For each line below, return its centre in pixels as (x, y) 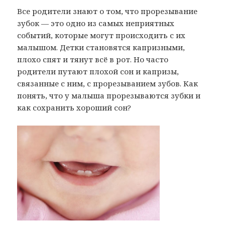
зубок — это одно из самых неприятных (96, 23)
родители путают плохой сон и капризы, (98, 71)
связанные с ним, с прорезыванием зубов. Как (108, 83)
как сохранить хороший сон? (74, 107)
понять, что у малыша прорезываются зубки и (109, 95)
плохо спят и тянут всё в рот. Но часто (93, 59)
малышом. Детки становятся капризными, (101, 47)
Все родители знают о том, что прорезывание (107, 11)
